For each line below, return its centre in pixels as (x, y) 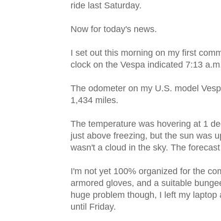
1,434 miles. (94, 100)
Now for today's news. (114, 29)
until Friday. (93, 207)
